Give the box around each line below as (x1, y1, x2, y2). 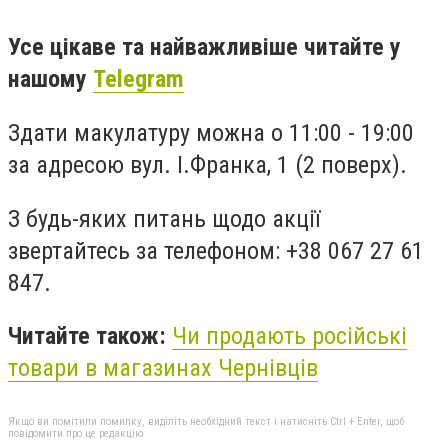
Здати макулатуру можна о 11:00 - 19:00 (8, 118, 414, 147)
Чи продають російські (172, 322, 407, 351)
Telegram (93, 65, 184, 94)
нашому (8, 65, 93, 94)
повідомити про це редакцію (8, 426, 143, 440)
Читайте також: (8, 322, 172, 351)
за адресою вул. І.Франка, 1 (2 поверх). (8, 150, 407, 179)
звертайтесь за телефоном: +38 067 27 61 (8, 236, 424, 265)
